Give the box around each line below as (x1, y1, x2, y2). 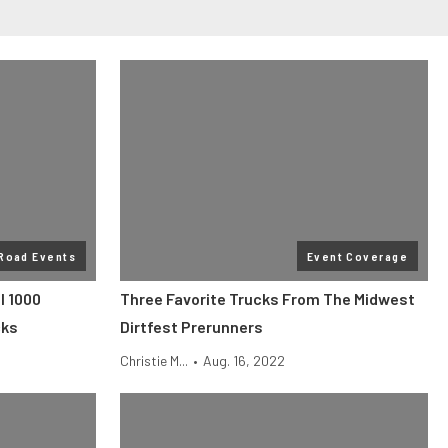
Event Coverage (306, 249, 408, 263)
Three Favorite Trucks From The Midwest (120, 289, 415, 308)
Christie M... (120, 352, 188, 369)
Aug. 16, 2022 (203, 352, 285, 369)
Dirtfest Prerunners (120, 317, 263, 336)
